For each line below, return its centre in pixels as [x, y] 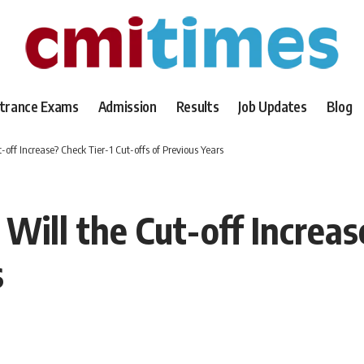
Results [197, 106]
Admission [127, 106]
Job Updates [273, 106]
